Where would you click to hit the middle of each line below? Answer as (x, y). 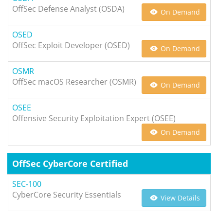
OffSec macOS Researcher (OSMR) (74, 82)
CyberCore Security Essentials (67, 195)
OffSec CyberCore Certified (70, 163)
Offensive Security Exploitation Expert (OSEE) (94, 118)
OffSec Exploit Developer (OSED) (71, 45)
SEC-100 (27, 184)
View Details (179, 198)
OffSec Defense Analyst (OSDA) (68, 9)
